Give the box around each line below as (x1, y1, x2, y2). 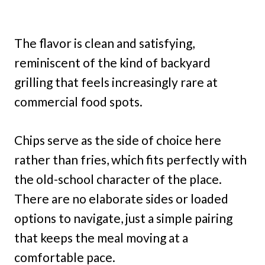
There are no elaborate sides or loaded (14, 190, 228, 206)
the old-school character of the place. (14, 171, 222, 186)
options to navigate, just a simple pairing (14, 210, 232, 225)
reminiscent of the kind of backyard (14, 54, 211, 70)
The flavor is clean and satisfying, (14, 35, 195, 50)
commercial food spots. (14, 93, 143, 109)
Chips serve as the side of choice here (14, 132, 221, 147)
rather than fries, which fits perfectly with (14, 151, 247, 167)
